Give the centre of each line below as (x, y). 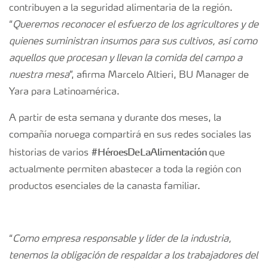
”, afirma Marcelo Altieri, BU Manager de (159, 75)
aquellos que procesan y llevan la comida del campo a (126, 59)
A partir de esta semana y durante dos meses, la (115, 118)
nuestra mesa (39, 75)
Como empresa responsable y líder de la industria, (122, 239)
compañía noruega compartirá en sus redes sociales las (130, 135)
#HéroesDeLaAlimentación (150, 152)
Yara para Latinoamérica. (64, 92)
